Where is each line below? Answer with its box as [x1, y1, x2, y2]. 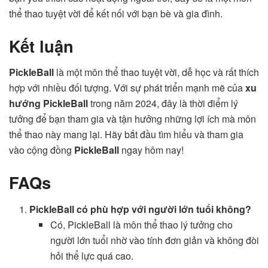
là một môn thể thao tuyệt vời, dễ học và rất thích [54, 65, 259, 80]
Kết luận [9, 33, 74, 57]
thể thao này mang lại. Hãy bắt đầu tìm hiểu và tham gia [9, 127, 243, 142]
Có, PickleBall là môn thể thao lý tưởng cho [50, 217, 233, 232]
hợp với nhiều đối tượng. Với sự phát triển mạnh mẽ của [9, 81, 245, 95]
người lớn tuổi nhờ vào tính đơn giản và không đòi [50, 233, 259, 247]
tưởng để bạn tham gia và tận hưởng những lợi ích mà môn [9, 112, 256, 126]
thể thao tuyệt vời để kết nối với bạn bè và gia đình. [9, 7, 223, 21]
